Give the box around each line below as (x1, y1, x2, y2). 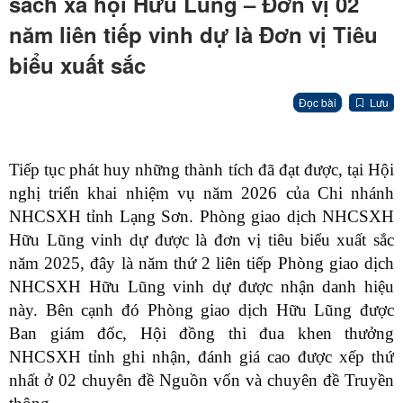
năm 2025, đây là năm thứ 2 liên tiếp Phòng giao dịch (9, 254, 394, 273)
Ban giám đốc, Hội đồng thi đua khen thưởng (9, 324, 394, 344)
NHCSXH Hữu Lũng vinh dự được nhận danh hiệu (9, 277, 394, 297)
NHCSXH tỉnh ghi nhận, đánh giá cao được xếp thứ (9, 347, 394, 367)
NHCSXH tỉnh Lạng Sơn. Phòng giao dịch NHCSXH (9, 207, 394, 227)
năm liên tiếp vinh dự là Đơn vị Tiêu (9, 19, 378, 50)
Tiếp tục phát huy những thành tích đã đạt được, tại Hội (9, 160, 394, 180)
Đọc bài (299, 94, 336, 111)
